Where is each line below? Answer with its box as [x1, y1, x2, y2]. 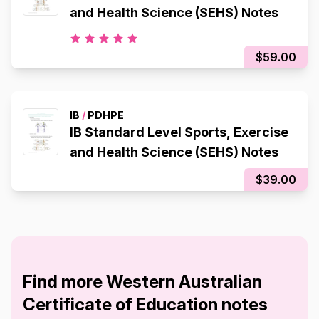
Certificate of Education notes [23, 294, 268, 315]
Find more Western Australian [23, 271, 262, 292]
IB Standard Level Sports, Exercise [70, 125, 288, 140]
